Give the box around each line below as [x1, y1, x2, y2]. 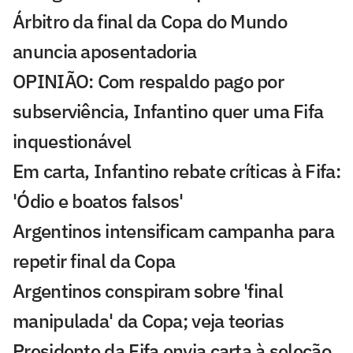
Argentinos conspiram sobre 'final [13, 278, 283, 304]
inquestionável [13, 128, 132, 154]
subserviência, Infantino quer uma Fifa [13, 98, 324, 124]
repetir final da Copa [13, 248, 176, 274]
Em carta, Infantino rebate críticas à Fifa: [13, 158, 340, 184]
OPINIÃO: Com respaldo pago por [13, 69, 284, 95]
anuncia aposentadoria [13, 39, 197, 65]
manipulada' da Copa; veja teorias [13, 308, 284, 334]
